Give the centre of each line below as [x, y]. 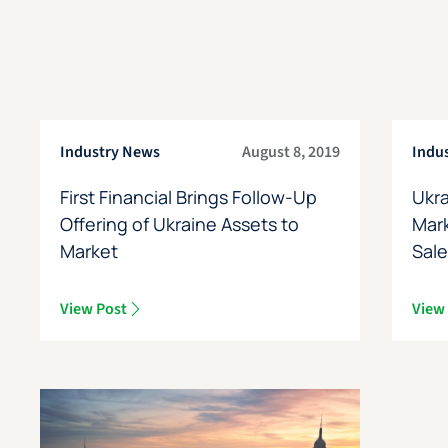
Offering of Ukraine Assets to [179, 224]
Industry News [109, 152]
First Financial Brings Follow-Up [188, 197]
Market [88, 251]
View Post [93, 309]
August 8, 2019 [291, 152]
